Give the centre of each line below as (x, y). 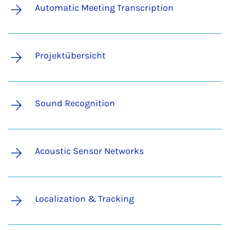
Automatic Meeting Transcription (104, 8)
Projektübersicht (70, 56)
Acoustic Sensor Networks (89, 151)
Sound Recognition (75, 103)
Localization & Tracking (84, 199)
